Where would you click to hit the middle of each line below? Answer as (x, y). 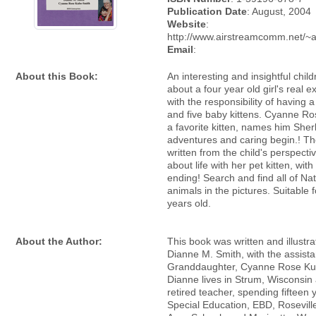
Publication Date (207, 11)
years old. (189, 203)
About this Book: (57, 76)
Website (187, 24)
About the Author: (59, 241)
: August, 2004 (279, 11)
